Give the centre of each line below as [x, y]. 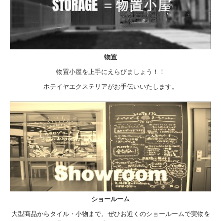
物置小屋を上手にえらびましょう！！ [110, 72]
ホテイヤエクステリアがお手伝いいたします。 [110, 87]
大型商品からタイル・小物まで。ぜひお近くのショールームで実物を [110, 214]
